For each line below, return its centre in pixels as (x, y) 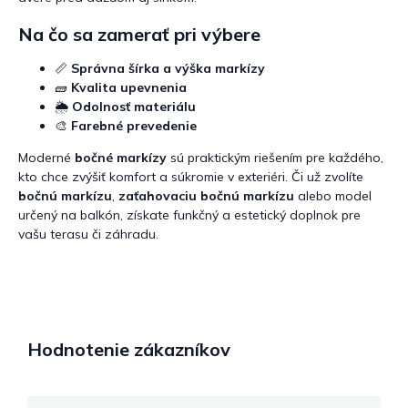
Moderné (46, 158)
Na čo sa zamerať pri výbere (139, 34)
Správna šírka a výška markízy (168, 69)
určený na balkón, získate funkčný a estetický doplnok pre (189, 215)
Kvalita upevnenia (129, 88)
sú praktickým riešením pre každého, (275, 158)
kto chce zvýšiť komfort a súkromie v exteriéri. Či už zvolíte (191, 177)
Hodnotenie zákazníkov (129, 349)
